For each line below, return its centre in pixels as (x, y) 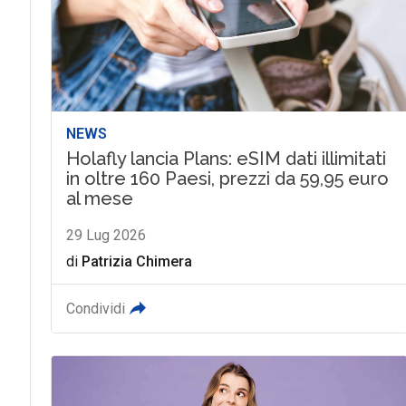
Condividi (95, 308)
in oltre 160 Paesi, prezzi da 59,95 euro (227, 178)
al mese (99, 198)
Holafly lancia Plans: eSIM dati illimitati (226, 158)
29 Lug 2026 (106, 235)
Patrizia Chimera (136, 261)
